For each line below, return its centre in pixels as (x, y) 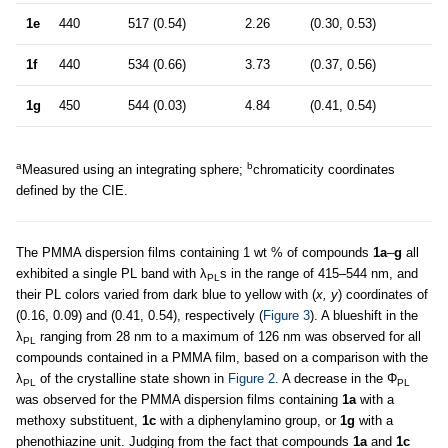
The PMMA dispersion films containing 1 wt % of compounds (194, 253)
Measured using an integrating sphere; (134, 170)
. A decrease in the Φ (336, 379)
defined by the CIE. (72, 191)
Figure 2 (251, 379)
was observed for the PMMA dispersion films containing (179, 400)
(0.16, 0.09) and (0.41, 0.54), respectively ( (139, 316)
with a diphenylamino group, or (248, 421)
